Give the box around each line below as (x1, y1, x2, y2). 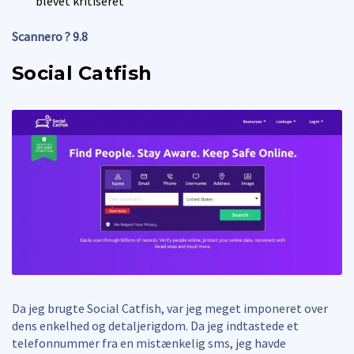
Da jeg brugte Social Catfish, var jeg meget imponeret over (12, 299, 328, 316)
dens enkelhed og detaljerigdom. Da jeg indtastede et (12, 317, 299, 333)
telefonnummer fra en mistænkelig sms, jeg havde (12, 334, 286, 351)
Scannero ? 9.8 (12, 28, 88, 44)
